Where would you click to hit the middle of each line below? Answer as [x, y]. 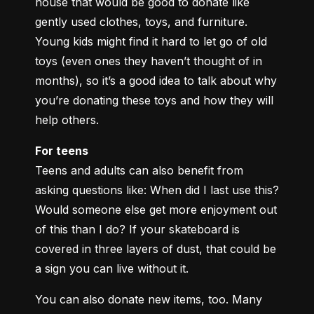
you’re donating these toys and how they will [154, 101]
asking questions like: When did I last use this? [157, 190]
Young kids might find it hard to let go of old [151, 42]
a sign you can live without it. [112, 269]
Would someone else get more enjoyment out [156, 210]
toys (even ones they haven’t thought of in [149, 61]
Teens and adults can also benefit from [139, 171]
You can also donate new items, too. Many [149, 300]
